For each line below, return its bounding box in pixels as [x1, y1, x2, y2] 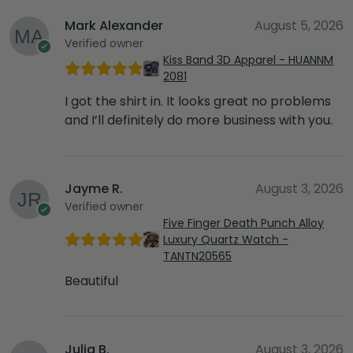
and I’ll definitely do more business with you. [65, 110, 333, 129]
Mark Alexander [65, 16, 163, 35]
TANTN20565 [163, 247, 232, 264]
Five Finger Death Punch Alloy [163, 214, 324, 231]
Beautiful [65, 271, 118, 290]
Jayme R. [65, 179, 123, 198]
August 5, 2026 [255, 16, 344, 35]
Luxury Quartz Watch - [163, 231, 288, 247]
